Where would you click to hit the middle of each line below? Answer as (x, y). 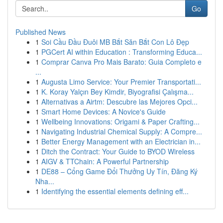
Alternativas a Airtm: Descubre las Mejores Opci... (119, 102)
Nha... (45, 181)
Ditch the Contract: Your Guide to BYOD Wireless (118, 151)
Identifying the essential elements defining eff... (115, 191)
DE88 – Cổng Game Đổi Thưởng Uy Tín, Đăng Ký (119, 171)
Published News (41, 32)
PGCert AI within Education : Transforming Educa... (122, 52)
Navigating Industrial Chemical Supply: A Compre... (122, 131)
